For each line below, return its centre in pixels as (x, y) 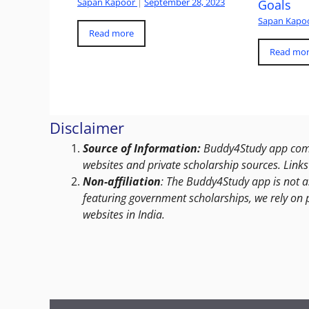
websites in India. (124, 214)
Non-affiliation (122, 181)
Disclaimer (87, 127)
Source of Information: (142, 148)
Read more (111, 33)
